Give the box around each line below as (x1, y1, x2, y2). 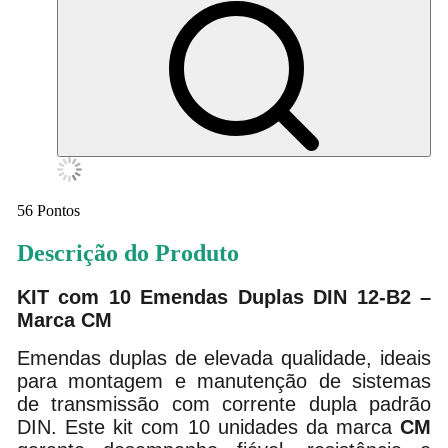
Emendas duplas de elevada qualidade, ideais (16, 347, 432, 370)
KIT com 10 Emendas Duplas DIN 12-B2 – (16, 286, 432, 309)
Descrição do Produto (16, 240, 239, 267)
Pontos (36, 202, 80, 220)
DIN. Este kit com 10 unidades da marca (16, 416, 401, 439)
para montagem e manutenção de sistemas (16, 370, 432, 393)
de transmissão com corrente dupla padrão (16, 393, 432, 416)
